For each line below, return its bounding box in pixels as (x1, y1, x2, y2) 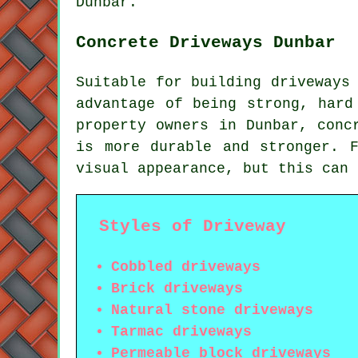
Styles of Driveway (99, 216, 286, 236)
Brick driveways (111, 280, 243, 296)
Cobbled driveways (111, 258, 261, 275)
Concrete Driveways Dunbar (76, 32, 336, 52)
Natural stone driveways (111, 301, 313, 318)
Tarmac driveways (111, 323, 252, 340)
